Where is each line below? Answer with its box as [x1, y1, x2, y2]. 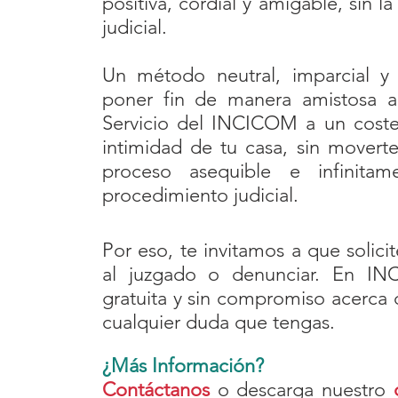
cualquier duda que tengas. [101, 310, 335, 334]
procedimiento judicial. [101, 183, 309, 207]
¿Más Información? [101, 354, 264, 378]
